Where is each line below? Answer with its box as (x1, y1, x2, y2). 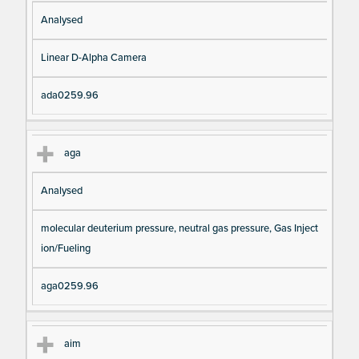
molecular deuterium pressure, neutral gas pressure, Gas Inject (40, 222, 318, 236)
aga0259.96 (40, 280, 99, 293)
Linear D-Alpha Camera (40, 50, 147, 64)
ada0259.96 (40, 88, 99, 102)
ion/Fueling (40, 242, 91, 256)
